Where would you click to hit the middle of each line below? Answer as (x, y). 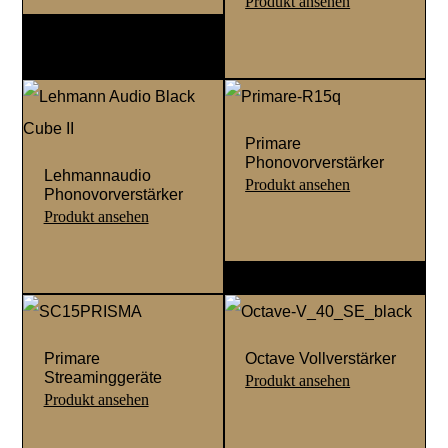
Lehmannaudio (97, 175)
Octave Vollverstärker (321, 358)
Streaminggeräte (102, 377)
